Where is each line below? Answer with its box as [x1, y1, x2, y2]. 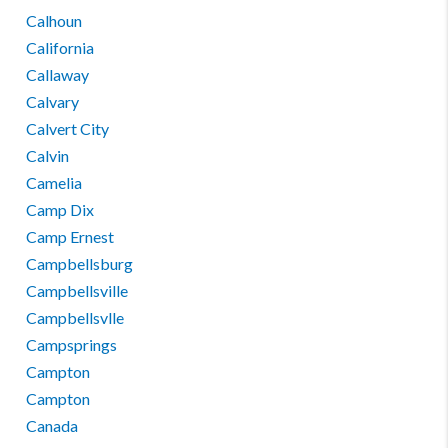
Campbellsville [26, 281, 129, 300]
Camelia [26, 173, 83, 192]
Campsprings [26, 335, 118, 354]
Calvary [26, 92, 80, 111]
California [26, 38, 95, 57]
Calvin [26, 146, 70, 165]
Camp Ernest [26, 227, 115, 246]
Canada [26, 416, 79, 435]
